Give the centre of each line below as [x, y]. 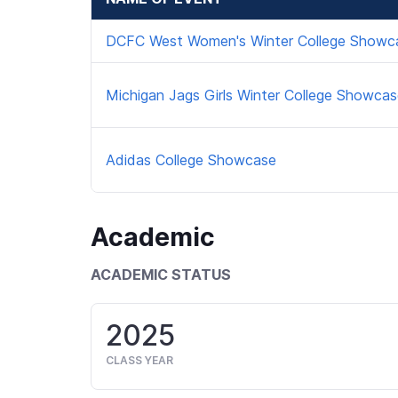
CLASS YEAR [139, 361]
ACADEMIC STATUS [161, 275]
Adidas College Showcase [191, 160]
